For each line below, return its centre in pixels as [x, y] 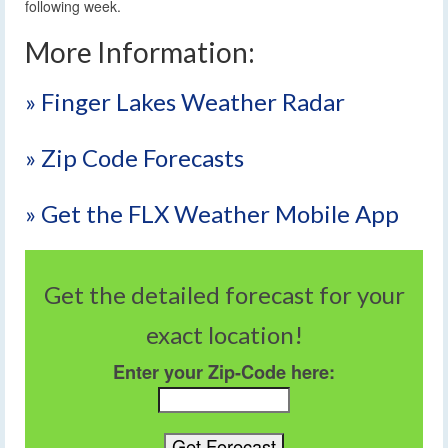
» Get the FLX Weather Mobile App [212, 213]
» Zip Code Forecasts [134, 157]
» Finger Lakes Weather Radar [185, 101]
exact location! [224, 334]
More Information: [140, 51]
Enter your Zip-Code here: [224, 372]
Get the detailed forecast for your [224, 294]
